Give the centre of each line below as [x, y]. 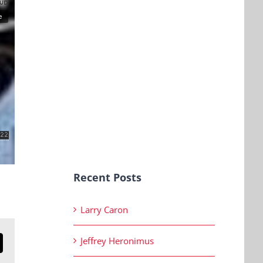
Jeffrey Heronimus [117, 241]
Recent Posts [108, 178]
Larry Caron [104, 210]
